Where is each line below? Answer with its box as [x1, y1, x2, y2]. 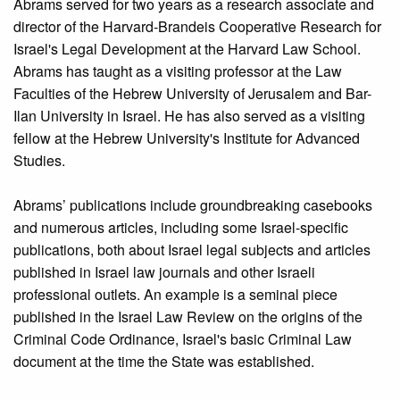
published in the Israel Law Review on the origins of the [13, 306, 362, 328]
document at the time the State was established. [13, 351, 314, 372]
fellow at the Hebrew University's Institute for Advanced [13, 128, 360, 149]
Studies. [13, 150, 65, 171]
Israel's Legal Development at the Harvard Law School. [13, 38, 361, 60]
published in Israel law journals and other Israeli [13, 262, 315, 283]
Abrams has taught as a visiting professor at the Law [13, 61, 342, 82]
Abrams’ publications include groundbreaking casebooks [13, 195, 372, 216]
